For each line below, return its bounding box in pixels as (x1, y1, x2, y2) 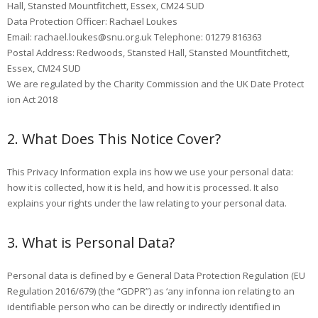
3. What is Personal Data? (7, 232, 175, 252)
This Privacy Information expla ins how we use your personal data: (7, 165, 293, 178)
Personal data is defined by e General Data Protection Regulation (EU (7, 268, 305, 282)
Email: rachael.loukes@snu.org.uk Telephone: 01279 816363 (7, 30, 262, 43)
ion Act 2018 (7, 92, 57, 106)
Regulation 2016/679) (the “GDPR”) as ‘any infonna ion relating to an (7, 284, 295, 297)
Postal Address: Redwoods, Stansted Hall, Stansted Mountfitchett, (7, 45, 290, 59)
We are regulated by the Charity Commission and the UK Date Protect (7, 77, 304, 90)
